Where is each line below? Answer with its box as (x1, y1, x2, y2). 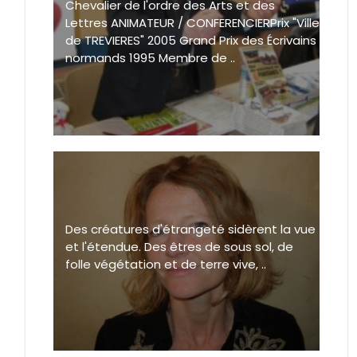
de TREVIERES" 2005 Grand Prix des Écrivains (65, 32, 316, 49)
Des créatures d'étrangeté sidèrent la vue (65, 221, 316, 238)
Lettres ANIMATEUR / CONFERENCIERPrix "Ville (65, 14, 320, 32)
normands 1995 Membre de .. (65, 49, 235, 67)
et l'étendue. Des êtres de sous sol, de (65, 238, 293, 256)
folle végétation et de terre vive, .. (65, 256, 266, 273)
